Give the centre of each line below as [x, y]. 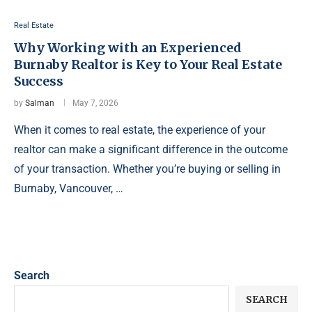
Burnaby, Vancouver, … [69, 188]
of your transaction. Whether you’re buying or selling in [147, 169]
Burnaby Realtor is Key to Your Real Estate [148, 64]
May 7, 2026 [95, 103]
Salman [40, 103]
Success [39, 81]
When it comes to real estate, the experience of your [140, 130]
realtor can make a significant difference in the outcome [151, 149]
